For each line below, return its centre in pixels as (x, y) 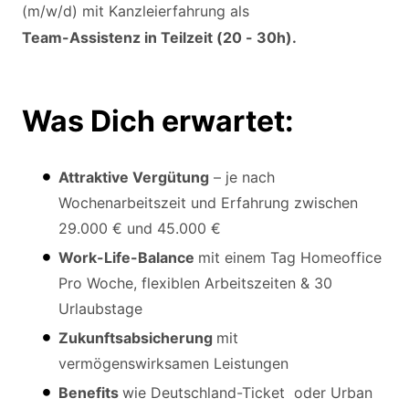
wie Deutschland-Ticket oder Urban (247, 392)
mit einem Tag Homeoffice (290, 257)
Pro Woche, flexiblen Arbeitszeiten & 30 (195, 283)
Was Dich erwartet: (158, 121)
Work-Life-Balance (128, 257)
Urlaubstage (100, 308)
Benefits (90, 392)
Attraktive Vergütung (134, 177)
